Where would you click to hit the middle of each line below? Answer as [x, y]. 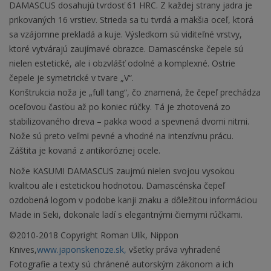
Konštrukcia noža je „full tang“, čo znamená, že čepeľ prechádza [135, 93]
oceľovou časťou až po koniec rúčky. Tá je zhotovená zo [120, 107]
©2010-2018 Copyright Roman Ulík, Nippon [94, 235]
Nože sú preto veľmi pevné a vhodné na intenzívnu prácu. [121, 136]
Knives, [23, 250]
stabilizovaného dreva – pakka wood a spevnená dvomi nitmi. [129, 122]
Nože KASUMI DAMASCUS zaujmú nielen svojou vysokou [122, 171]
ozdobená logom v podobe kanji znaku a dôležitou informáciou [133, 200]
